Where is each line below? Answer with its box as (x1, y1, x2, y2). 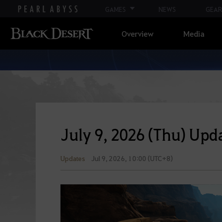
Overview (121, 28, 154, 39)
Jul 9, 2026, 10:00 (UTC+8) (91, 153, 173, 163)
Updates (60, 153, 85, 163)
